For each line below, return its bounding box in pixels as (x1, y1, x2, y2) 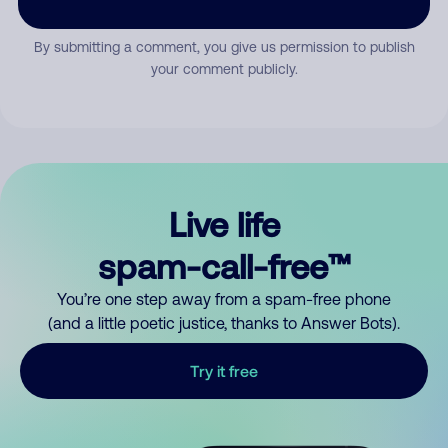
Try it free (190, 361, 258, 380)
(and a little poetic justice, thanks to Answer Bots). (48, 314, 400, 332)
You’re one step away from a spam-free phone (57, 290, 391, 308)
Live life (168, 203, 280, 244)
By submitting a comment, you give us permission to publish (33, 39, 415, 55)
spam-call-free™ (97, 245, 351, 286)
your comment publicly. (150, 61, 298, 77)
